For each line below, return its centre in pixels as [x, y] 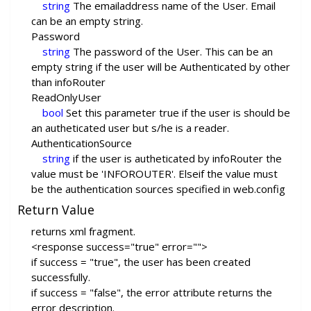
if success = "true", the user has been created [141, 261]
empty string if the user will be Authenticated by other [161, 66]
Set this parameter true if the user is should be [177, 112]
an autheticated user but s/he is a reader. [130, 127]
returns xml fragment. [83, 231]
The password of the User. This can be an [171, 51]
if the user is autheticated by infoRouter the [176, 158]
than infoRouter [68, 82]
